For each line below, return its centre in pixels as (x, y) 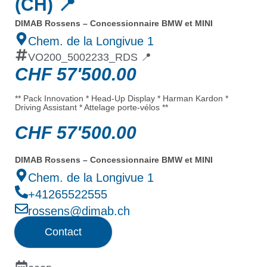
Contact (63, 232)
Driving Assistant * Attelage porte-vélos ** (91, 108)
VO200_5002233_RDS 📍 (90, 57)
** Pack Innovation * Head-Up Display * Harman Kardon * (122, 99)
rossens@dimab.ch (79, 211)
